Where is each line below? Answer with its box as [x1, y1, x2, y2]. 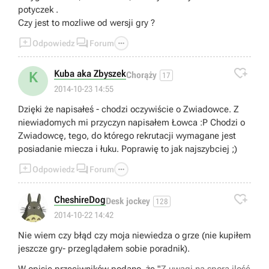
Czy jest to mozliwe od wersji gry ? [18, 17, 155, 29]
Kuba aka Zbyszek [54, 68, 126, 80]
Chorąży [126, 69, 157, 80]
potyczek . [18, 4, 58, 16]
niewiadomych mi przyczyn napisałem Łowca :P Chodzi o [18, 117, 245, 128]
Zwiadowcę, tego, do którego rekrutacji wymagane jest [18, 130, 236, 142]
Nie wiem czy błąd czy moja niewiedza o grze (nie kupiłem [18, 230, 251, 241]
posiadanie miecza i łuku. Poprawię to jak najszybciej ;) [18, 144, 237, 155]
